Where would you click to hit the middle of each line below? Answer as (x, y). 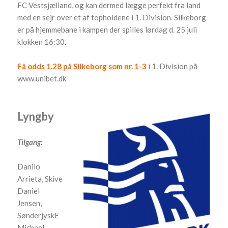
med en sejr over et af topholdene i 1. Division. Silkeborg (112, 17)
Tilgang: (30, 142)
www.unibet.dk (42, 78)
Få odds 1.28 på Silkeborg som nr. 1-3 (82, 66)
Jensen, (30, 203)
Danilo (29, 166)
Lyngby (36, 116)
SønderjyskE (38, 215)
